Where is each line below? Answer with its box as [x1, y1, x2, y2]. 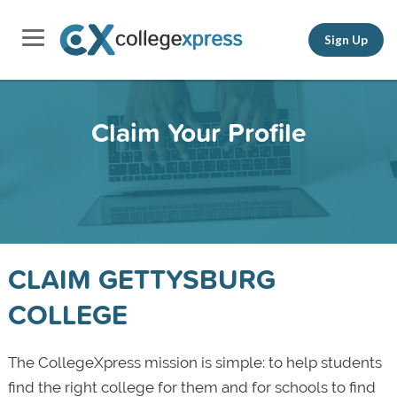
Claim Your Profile [90, 113, 307, 152]
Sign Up [324, 32, 368, 47]
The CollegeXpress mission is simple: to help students [7, 354, 382, 371]
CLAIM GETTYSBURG [7, 259, 276, 299]
